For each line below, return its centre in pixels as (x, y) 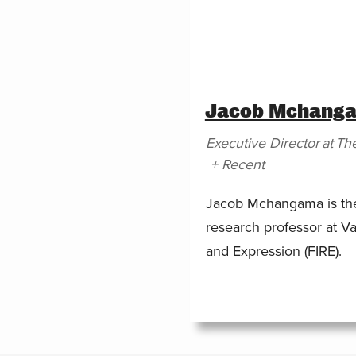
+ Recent (237, 164)
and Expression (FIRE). (273, 251)
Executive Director (262, 143)
